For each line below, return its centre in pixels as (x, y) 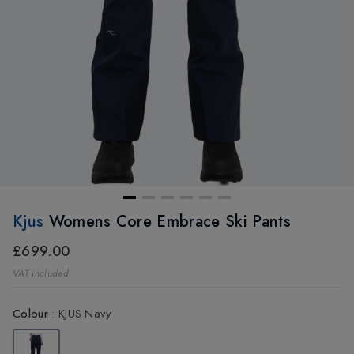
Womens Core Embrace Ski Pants (169, 222)
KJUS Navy (85, 314)
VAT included (41, 274)
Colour (30, 314)
